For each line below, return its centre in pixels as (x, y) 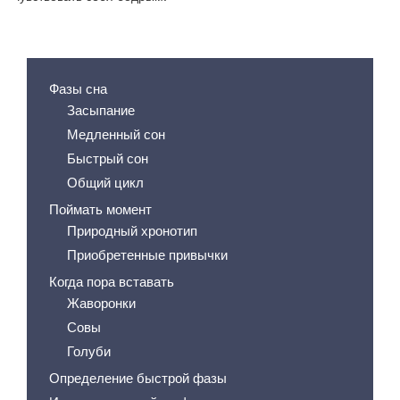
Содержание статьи (105, 37)
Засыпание (101, 109)
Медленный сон (116, 133)
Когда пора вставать (112, 281)
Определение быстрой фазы (138, 377)
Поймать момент (100, 208)
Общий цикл (105, 182)
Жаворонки (101, 302)
